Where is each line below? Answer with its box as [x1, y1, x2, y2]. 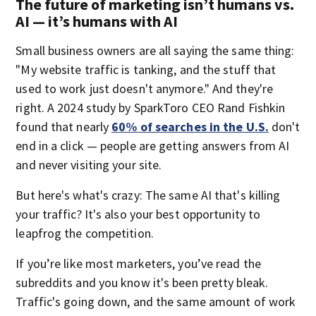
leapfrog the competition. [16, 225, 154, 241]
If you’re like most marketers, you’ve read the [16, 255, 261, 272]
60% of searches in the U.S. [111, 119, 269, 135]
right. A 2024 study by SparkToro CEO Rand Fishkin [16, 99, 286, 116]
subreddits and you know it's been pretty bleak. [16, 274, 269, 291]
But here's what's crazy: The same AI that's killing [16, 187, 281, 203]
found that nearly [16, 119, 112, 135]
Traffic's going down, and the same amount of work [16, 293, 296, 310]
